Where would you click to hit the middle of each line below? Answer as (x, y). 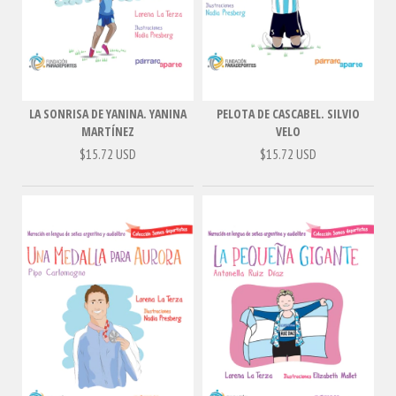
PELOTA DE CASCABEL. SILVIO (288, 113)
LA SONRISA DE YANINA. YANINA (108, 113)
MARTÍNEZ (108, 131)
